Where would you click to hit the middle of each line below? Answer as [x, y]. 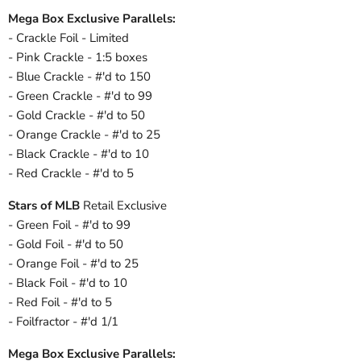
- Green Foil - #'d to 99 [69, 225]
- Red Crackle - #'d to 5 [71, 174]
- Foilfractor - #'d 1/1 [63, 322]
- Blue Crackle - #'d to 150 [79, 77]
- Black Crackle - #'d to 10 [79, 154]
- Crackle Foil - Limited [68, 38]
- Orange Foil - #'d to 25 [73, 264]
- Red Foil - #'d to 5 [60, 303]
